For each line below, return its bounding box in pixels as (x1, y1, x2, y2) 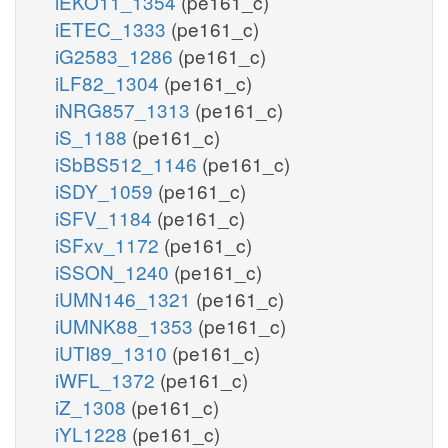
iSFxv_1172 (55, 230, 164, 258)
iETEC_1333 (55, 14, 171, 42)
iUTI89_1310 (55, 338, 172, 366)
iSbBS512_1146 (55, 149, 202, 177)
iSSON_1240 (55, 257, 174, 285)
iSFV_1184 (55, 203, 157, 231)
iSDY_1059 (55, 176, 158, 204)
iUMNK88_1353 (55, 311, 198, 339)
